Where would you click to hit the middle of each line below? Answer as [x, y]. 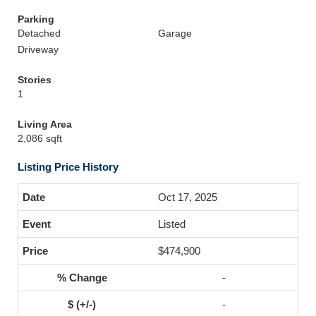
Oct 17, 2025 [188, 197]
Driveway [38, 49]
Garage [175, 33]
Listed [172, 224]
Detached [39, 33]
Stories [35, 80]
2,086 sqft [40, 138]
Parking [36, 19]
